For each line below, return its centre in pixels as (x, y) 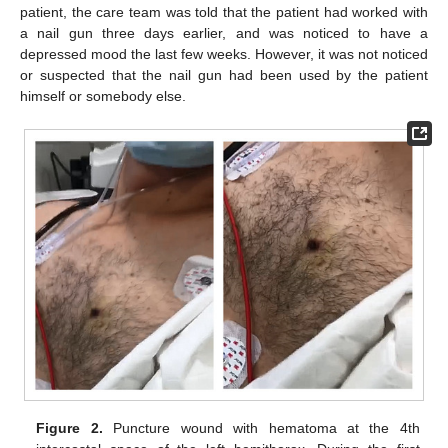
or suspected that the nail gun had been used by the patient (224, 74)
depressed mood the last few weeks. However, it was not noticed (224, 53)
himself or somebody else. (103, 95)
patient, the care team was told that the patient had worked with (224, 11)
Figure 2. (69, 428)
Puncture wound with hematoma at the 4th (261, 428)
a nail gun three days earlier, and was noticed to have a (224, 32)
